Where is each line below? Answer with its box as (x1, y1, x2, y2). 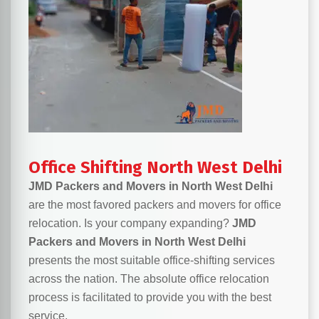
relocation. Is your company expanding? (28, 217, 232, 230)
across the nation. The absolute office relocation (28, 273, 269, 286)
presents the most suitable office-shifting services (28, 254, 275, 267)
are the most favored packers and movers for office (28, 199, 281, 211)
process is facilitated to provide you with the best (28, 291, 271, 304)
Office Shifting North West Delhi (28, 157, 282, 178)
